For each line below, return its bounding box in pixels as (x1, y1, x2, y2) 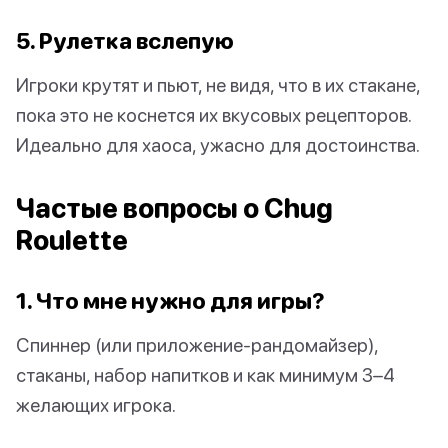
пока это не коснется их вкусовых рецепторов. (16, 103, 411, 127)
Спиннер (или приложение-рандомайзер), (16, 333, 378, 357)
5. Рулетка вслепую (16, 27, 234, 55)
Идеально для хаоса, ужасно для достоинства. (16, 133, 420, 157)
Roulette (16, 224, 128, 257)
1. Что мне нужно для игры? (16, 287, 325, 315)
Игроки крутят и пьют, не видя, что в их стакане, (16, 73, 420, 97)
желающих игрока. (16, 393, 176, 417)
